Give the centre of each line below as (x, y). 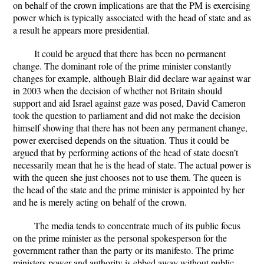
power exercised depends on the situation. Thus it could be (121, 140)
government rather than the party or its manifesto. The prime (123, 250)
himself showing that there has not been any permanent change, (130, 128)
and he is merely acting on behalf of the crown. (100, 202)
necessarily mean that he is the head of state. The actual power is (132, 165)
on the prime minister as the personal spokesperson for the (120, 238)
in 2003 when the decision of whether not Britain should (118, 90)
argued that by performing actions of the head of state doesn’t (126, 152)
